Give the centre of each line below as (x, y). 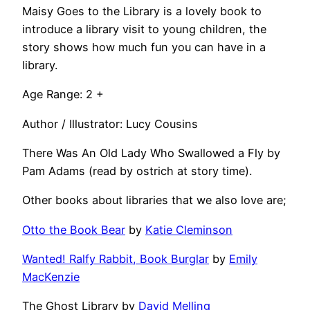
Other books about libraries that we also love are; (154, 200)
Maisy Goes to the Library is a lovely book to (142, 11)
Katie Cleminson (189, 229)
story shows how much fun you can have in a (144, 47)
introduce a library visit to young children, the (144, 29)
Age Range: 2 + (63, 94)
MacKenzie (51, 276)
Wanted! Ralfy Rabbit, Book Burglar (116, 258)
